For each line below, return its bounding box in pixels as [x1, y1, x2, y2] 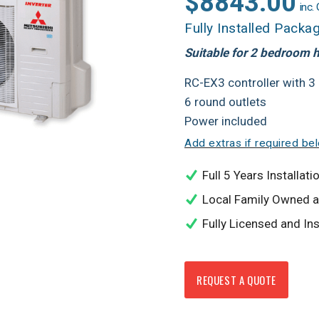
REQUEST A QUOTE [197, 272, 276, 288]
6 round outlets [184, 95, 266, 109]
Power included [184, 114, 267, 128]
